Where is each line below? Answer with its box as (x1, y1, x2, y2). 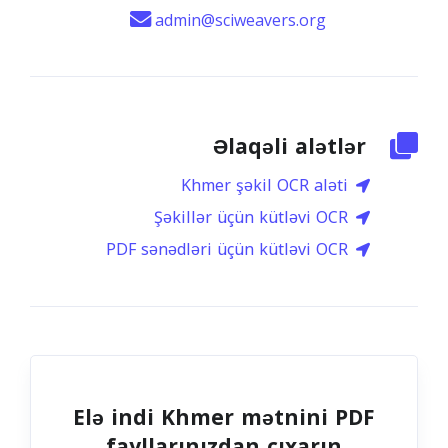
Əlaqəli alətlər (213, 127, 366, 167)
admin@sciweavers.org (155, 9, 326, 31)
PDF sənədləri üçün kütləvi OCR (106, 234, 348, 265)
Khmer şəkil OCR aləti (181, 170, 348, 201)
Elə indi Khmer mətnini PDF (73, 398, 375, 438)
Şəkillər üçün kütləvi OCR (154, 202, 348, 233)
